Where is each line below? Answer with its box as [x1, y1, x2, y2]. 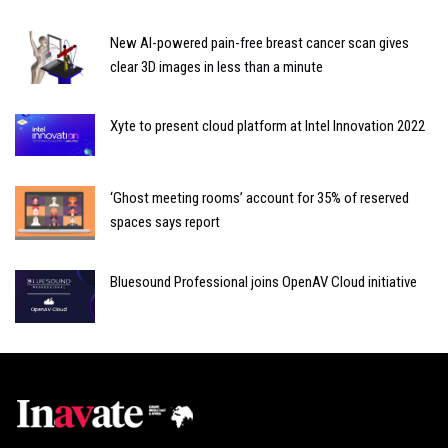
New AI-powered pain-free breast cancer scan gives [110, 34, 409, 52]
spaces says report [110, 213, 220, 232]
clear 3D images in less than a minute [110, 58, 323, 76]
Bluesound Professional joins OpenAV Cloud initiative [110, 272, 417, 291]
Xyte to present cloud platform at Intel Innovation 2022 [110, 117, 425, 136]
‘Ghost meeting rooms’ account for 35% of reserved [110, 189, 409, 208]
